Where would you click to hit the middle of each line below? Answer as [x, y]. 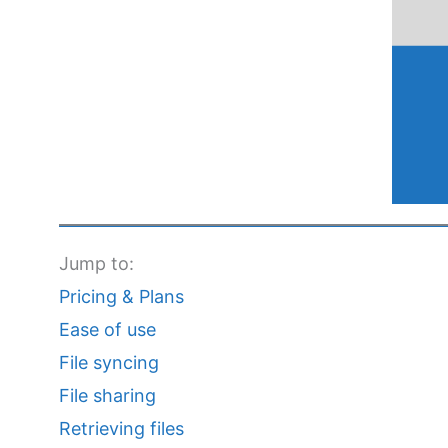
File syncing [108, 362]
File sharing [107, 395]
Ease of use [107, 329]
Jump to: [96, 263]
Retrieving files [121, 428]
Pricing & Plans [121, 296]
